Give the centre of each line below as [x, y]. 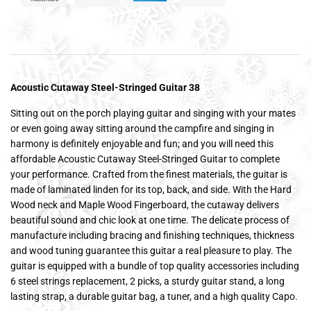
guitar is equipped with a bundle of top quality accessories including [155, 266]
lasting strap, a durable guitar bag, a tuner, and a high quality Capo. [154, 296]
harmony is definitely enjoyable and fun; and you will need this [142, 143]
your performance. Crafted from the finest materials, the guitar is [149, 174]
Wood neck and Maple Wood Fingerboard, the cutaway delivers [145, 204]
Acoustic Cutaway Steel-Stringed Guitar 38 [105, 87]
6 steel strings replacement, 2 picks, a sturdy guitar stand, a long [148, 281]
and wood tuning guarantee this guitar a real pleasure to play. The [151, 250]
